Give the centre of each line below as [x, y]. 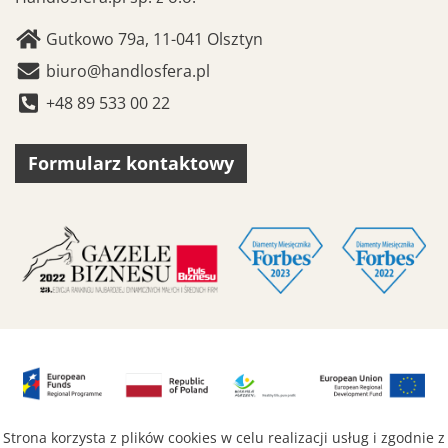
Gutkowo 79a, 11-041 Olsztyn [152, 39]
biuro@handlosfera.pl [127, 71]
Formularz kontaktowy [131, 163]
